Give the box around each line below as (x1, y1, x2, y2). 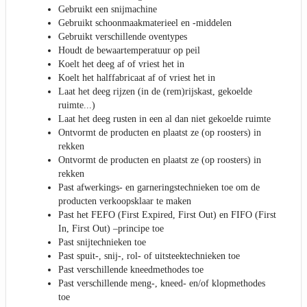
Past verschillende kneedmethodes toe (58, 265, 204, 275)
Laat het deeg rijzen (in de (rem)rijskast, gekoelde (58, 86, 252, 97)
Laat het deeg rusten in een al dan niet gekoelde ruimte (58, 114, 271, 125)
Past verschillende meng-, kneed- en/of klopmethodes (58, 278, 265, 289)
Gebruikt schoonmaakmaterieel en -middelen (58, 18, 232, 29)
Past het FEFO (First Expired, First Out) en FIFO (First (58, 210, 276, 221)
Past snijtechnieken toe (58, 237, 146, 248)
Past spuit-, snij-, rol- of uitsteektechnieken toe (58, 251, 240, 262)
